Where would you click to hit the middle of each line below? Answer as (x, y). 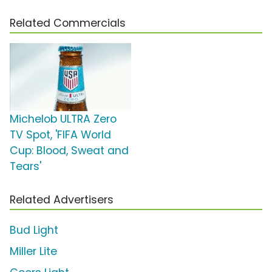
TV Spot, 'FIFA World (60, 135)
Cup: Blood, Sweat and (69, 151)
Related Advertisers (62, 200)
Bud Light (34, 230)
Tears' (25, 167)
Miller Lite (33, 252)
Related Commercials (68, 23)
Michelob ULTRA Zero (63, 119)
